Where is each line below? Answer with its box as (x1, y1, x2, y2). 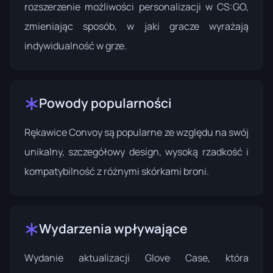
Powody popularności (39, 94, 172, 112)
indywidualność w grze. (24, 39, 127, 52)
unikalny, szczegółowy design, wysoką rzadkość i (24, 145, 249, 158)
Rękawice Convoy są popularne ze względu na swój (24, 126, 249, 139)
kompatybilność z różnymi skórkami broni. (24, 165, 209, 178)
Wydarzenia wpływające (39, 220, 188, 237)
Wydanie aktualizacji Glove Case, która (24, 251, 249, 264)
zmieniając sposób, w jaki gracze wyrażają (24, 19, 249, 33)
